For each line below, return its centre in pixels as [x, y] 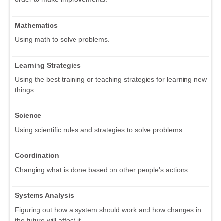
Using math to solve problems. [62, 39]
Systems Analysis [44, 195]
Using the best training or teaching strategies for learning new [111, 79]
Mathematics [36, 25]
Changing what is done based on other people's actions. [102, 169]
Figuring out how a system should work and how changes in [108, 209]
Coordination [37, 155]
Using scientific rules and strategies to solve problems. [99, 129]
